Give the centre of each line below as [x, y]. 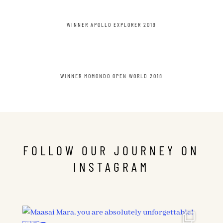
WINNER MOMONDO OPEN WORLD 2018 [111, 75]
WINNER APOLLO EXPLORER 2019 [111, 24]
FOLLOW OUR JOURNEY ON [111, 150]
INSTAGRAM [111, 166]
